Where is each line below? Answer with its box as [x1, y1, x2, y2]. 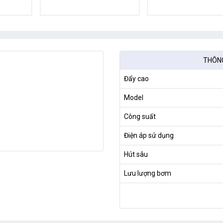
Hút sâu [124, 150, 148, 159]
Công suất [124, 112, 156, 121]
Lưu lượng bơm [124, 169, 171, 178]
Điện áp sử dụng [124, 131, 174, 140]
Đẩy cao [124, 75, 149, 83]
